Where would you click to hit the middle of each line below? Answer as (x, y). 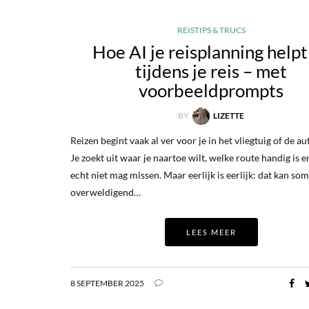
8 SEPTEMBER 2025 (107, 283)
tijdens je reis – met (211, 71)
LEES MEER (211, 232)
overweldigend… (106, 192)
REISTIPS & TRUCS (211, 30)
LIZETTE (229, 115)
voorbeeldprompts (211, 90)
